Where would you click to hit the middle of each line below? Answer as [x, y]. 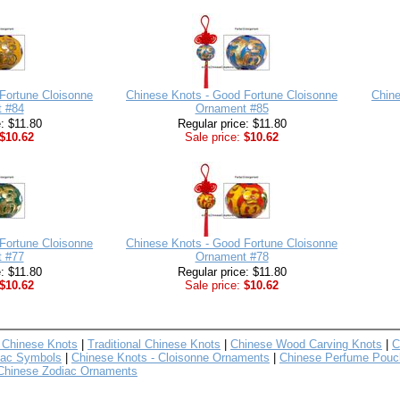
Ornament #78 [232, 257]
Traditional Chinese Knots [154, 344]
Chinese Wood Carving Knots [306, 344]
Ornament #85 [232, 108]
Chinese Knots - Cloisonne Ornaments [171, 358]
